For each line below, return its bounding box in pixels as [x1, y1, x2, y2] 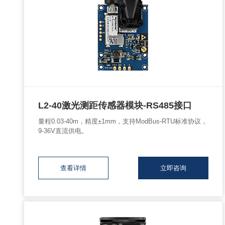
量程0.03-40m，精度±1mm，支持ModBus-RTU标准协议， [38, 118, 207, 125]
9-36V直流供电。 [38, 127, 88, 135]
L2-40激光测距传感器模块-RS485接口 [38, 100, 192, 110]
